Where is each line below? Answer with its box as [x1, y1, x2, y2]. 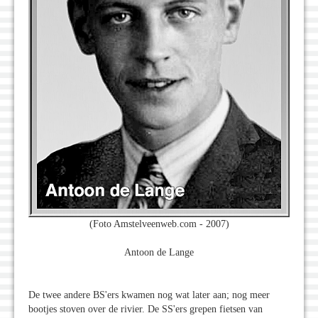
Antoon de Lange [124, 247, 194, 258]
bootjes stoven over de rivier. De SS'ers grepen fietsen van [28, 304, 263, 315]
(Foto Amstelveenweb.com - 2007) [89, 219, 229, 230]
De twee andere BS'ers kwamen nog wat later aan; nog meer [28, 290, 270, 301]
